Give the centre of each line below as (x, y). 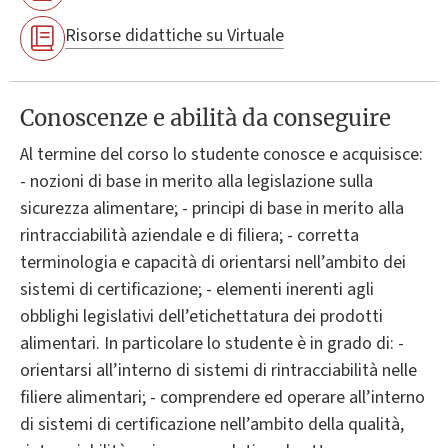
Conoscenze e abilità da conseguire (205, 117)
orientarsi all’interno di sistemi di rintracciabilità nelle (218, 370)
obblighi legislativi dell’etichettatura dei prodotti (201, 316)
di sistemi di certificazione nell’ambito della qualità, (212, 424)
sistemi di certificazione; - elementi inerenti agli (197, 289)
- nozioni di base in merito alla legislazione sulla (196, 181)
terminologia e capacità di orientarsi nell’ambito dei (213, 262)
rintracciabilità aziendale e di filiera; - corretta (189, 235)
